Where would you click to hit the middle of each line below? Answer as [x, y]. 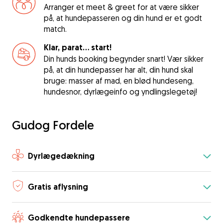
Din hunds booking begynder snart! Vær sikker [124, 59]
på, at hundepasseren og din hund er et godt [123, 18]
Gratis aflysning [58, 187]
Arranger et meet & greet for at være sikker [121, 7]
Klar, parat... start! [78, 48]
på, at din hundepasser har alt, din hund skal [118, 70]
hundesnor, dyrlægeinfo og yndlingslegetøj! [120, 92]
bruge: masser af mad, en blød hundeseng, [119, 81]
